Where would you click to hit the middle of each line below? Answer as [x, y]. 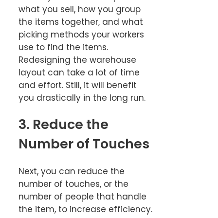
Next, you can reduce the [72, 171]
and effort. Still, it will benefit [78, 85]
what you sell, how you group [80, 9]
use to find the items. [63, 47]
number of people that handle [82, 196]
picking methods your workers [81, 34]
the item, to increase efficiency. [85, 209]
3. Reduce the [64, 125]
